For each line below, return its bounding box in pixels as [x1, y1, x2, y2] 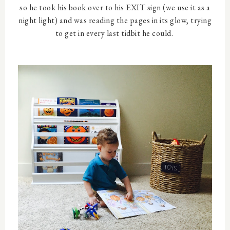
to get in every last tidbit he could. [55, 28, 175, 39]
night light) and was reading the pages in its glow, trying [18, 15, 212, 26]
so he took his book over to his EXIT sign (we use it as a [20, 2, 210, 13]
